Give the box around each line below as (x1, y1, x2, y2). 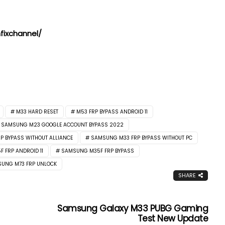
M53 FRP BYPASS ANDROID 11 (76, 108, 148, 116)
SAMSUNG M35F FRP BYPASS (61, 147, 134, 155)
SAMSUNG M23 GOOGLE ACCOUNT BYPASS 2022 (1, 121, 124, 129)
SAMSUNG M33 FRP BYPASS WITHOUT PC (91, 134, 192, 142)
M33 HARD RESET (16, 108, 58, 116)
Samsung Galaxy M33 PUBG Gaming (57, 202, 208, 215)
